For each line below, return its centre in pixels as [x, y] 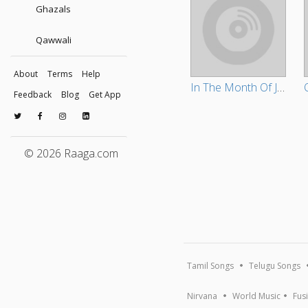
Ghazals [52, 9]
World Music [257, 296]
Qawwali [53, 40]
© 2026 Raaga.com [71, 153]
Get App [105, 95]
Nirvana [202, 296]
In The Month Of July [281, 88]
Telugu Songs [275, 266]
